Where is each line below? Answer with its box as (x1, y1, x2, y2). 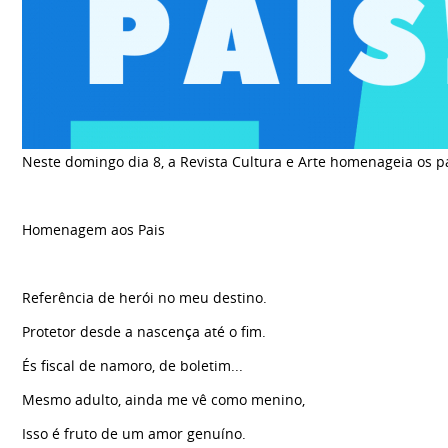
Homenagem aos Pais (22, 219, 165, 239)
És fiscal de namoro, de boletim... (22, 355, 243, 375)
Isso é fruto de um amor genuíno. (22, 423, 246, 443)
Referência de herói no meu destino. (22, 287, 267, 307)
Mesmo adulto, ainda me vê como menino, (22, 389, 305, 409)
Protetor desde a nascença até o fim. (22, 321, 266, 341)
